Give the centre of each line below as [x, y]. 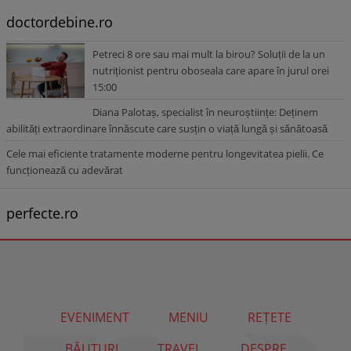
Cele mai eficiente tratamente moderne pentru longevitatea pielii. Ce [165, 154]
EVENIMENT [94, 317]
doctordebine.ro [60, 22]
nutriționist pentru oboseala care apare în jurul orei [211, 71]
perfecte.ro [42, 213]
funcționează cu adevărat [65, 170]
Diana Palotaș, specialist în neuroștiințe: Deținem [205, 112]
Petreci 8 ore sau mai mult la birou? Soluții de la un [209, 54]
